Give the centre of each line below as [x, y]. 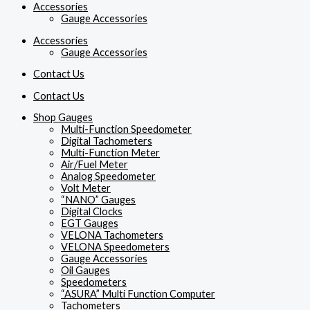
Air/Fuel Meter [94, 165]
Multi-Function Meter [110, 153]
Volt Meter [86, 188]
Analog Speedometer [108, 176]
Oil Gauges [85, 271]
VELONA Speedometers [115, 247]
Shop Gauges [63, 118]
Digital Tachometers [107, 141]
